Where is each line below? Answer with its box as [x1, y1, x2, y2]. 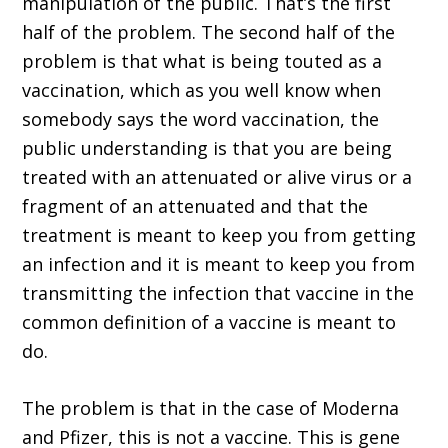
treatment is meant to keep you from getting [22, 223, 417, 248]
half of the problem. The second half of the [22, 20, 396, 45]
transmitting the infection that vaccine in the [22, 281, 415, 306]
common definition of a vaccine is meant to [22, 310, 397, 335]
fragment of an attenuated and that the [22, 194, 369, 219]
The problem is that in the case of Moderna [22, 396, 400, 421]
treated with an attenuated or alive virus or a [22, 165, 413, 190]
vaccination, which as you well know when [22, 78, 382, 103]
